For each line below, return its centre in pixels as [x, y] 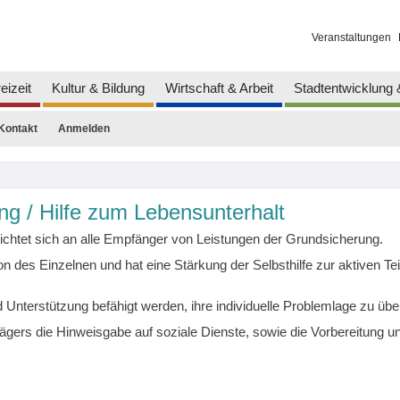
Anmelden [83, 128]
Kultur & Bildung [98, 87]
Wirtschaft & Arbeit [219, 87]
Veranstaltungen [351, 38]
